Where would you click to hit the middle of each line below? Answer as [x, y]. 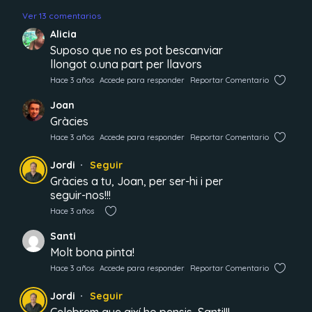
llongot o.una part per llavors [126, 64]
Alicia [63, 34]
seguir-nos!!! [80, 195]
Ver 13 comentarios [62, 16]
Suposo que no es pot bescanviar [136, 50]
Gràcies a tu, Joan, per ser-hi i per [136, 181]
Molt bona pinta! [92, 252]
